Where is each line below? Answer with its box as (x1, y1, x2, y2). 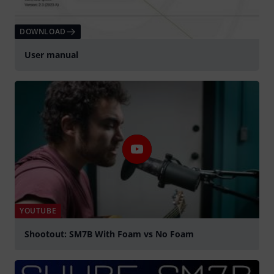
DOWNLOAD (20, 26, 66, 37)
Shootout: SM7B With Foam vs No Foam (24, 228, 194, 240)
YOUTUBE (20, 205, 57, 216)
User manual (24, 48, 78, 61)
